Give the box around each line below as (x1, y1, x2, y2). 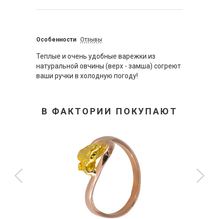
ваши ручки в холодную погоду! (36, 72, 138, 80)
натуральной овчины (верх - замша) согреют (36, 62, 181, 70)
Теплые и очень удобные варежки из (36, 52, 155, 60)
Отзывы (80, 36, 102, 43)
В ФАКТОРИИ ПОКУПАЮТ (42, 106, 177, 116)
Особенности (36, 36, 76, 43)
